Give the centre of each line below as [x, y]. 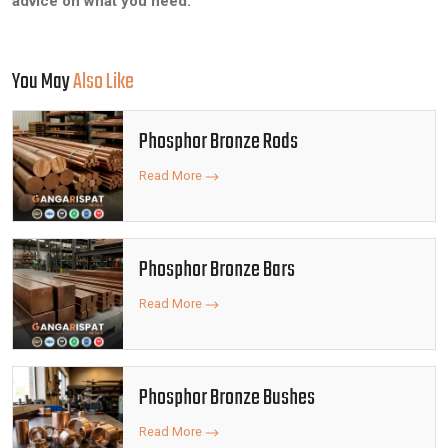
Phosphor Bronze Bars [217, 270]
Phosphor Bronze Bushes [227, 398]
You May [42, 82]
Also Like [103, 82]
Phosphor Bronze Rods [218, 142]
